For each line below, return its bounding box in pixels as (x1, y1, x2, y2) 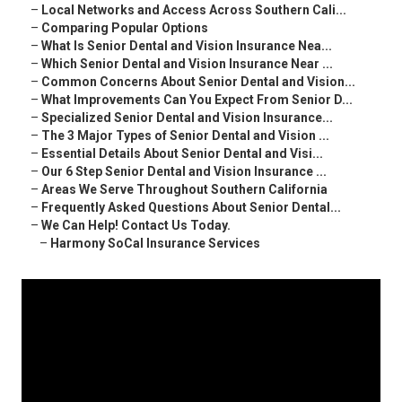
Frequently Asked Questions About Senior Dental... (41, 200, 341, 215)
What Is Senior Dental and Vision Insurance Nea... (41, 39, 332, 54)
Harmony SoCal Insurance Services (50, 236, 260, 251)
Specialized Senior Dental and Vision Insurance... (41, 110, 333, 126)
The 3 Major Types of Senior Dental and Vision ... (41, 128, 329, 144)
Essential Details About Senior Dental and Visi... (41, 146, 323, 162)
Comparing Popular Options (41, 21, 208, 36)
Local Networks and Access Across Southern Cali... (41, 3, 346, 18)
